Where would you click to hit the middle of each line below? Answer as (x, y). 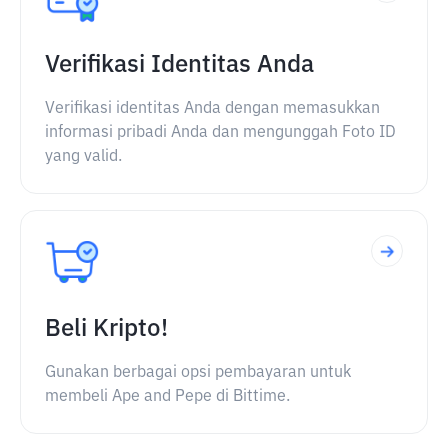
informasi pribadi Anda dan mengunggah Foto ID (220, 133)
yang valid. (83, 157)
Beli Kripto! (106, 329)
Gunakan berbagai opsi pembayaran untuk (198, 373)
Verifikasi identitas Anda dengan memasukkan (212, 109)
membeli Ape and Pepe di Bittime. (167, 397)
